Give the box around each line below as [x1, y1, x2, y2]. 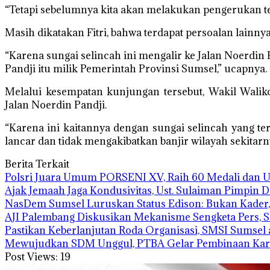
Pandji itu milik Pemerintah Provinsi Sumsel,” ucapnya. [5, 62, 267, 75]
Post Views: [5, 250, 58, 263]
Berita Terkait [5, 157, 69, 171]
